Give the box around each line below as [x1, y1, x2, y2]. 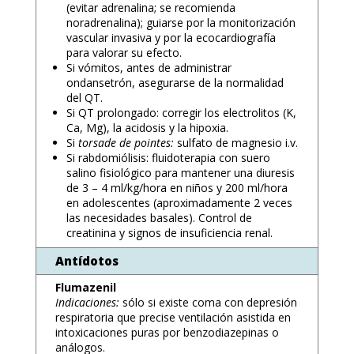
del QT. [66, 90, 103, 105]
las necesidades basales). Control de [66, 210, 252, 225]
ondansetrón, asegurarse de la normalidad [66, 75, 284, 90]
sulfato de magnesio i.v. [176, 135, 298, 150]
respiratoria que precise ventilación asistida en [55, 310, 291, 325]
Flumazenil [55, 280, 116, 295]
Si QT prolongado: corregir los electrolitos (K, [66, 105, 296, 120]
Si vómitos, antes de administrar [66, 60, 232, 75]
